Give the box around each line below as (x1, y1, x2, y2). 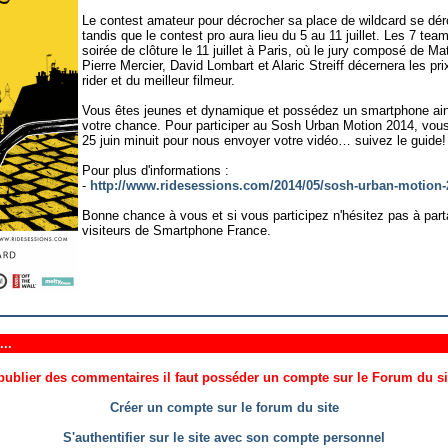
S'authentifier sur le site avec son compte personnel (63, 429, 385, 445)
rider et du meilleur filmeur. (82, 72, 235, 88)
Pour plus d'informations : (82, 162, 229, 178)
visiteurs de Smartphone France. (82, 222, 271, 238)
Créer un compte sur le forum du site (109, 399, 339, 415)
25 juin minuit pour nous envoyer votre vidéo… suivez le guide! (82, 132, 446, 148)
